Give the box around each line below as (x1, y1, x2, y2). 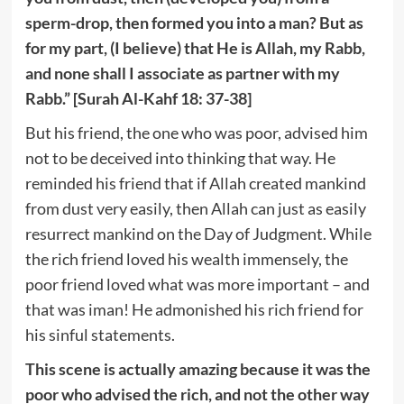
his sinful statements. (24, 324, 175, 344)
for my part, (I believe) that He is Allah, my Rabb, (24, 37, 365, 58)
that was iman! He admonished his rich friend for (24, 298, 363, 319)
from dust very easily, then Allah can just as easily (24, 197, 366, 218)
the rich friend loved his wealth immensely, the (24, 248, 348, 269)
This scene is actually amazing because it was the (24, 358, 371, 379)
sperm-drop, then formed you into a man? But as (24, 12, 363, 32)
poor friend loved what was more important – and (24, 273, 370, 294)
